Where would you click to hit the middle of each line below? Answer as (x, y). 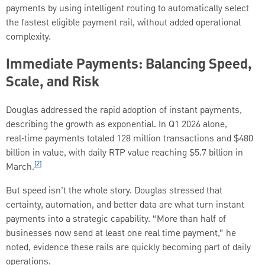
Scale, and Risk (53, 83)
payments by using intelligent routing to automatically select (127, 9)
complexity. (28, 38)
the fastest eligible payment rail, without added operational (123, 23)
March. (20, 168)
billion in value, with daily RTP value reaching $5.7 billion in (125, 153)
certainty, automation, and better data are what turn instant (125, 206)
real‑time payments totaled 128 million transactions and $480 (130, 139)
